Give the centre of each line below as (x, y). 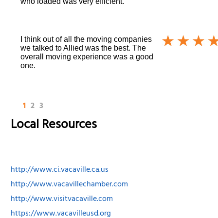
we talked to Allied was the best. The (83, 48)
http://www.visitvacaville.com (62, 200)
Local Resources (54, 126)
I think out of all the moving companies (86, 39)
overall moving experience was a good (87, 56)
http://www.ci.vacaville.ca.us (60, 171)
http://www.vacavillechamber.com (70, 185)
